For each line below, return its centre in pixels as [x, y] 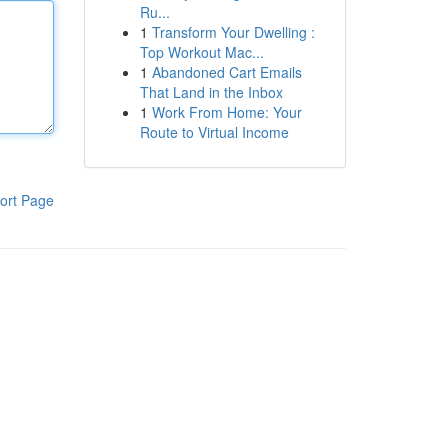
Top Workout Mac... [201, 52]
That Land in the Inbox [211, 92]
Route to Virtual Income [214, 132]
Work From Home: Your [226, 112]
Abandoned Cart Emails [226, 72]
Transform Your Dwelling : [233, 32]
